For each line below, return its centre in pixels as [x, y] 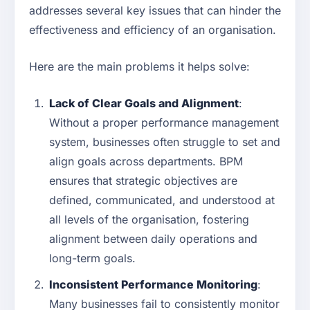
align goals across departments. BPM [146, 162]
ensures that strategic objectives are [143, 181]
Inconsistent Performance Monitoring [153, 285]
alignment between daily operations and [153, 239]
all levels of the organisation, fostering [149, 220]
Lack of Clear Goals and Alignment [144, 103]
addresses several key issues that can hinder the [155, 11]
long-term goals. [92, 258]
